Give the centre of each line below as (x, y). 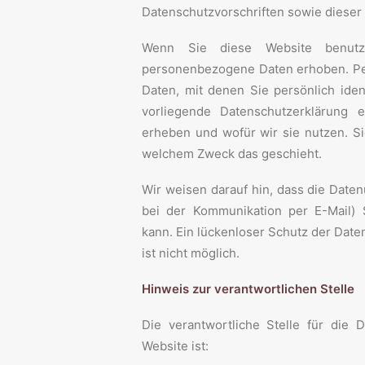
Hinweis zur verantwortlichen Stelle (248, 289)
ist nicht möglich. (191, 253)
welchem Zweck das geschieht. (232, 154)
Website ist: (175, 346)
